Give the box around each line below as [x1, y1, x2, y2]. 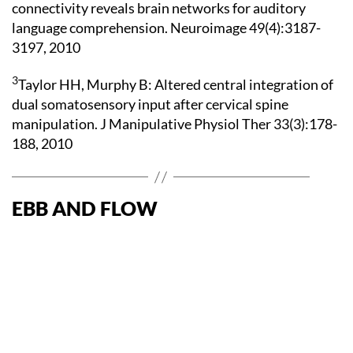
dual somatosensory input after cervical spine [12, 95, 288, 113]
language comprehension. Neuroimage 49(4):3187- [12, 18, 321, 36]
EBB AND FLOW [12, 196, 158, 220]
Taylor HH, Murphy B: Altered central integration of [18, 76, 333, 93]
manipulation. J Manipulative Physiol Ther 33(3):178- [12, 115, 337, 132]
